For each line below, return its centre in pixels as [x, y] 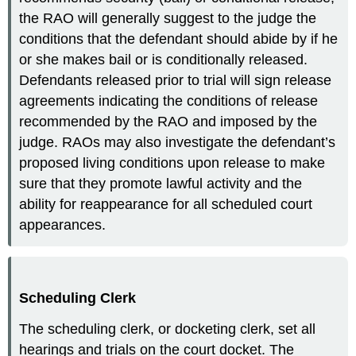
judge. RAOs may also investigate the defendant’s [178, 143]
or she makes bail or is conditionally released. [164, 60]
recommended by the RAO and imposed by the [168, 122]
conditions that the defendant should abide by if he [179, 39]
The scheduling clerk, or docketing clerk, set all [168, 329]
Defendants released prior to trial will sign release [176, 81]
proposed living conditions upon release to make [172, 163]
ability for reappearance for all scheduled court [166, 205]
